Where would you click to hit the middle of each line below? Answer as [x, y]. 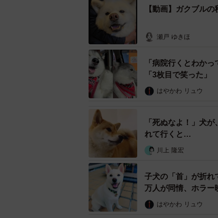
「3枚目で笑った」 [178, 75]
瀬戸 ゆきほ [173, 37]
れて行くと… [168, 134]
